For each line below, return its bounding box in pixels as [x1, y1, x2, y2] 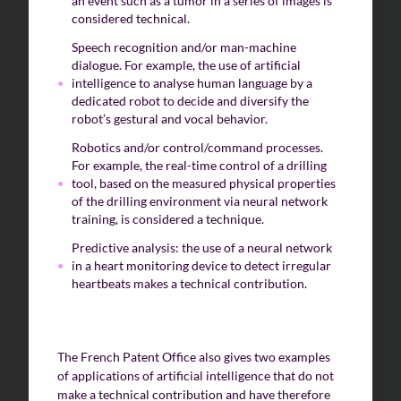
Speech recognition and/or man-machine [72, 38, 296, 55]
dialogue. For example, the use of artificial [72, 56, 301, 73]
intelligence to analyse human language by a [72, 74, 312, 90]
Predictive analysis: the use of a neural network [72, 239, 332, 255]
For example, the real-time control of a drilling [72, 157, 327, 173]
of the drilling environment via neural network [72, 192, 328, 209]
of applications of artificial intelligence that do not [57, 367, 334, 383]
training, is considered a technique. [72, 210, 264, 226]
